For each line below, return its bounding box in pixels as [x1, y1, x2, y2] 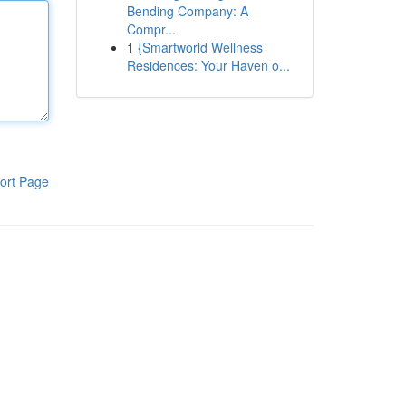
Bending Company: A [126, 2, 248, 20]
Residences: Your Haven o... [126, 56, 290, 74]
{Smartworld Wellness [137, 38, 263, 56]
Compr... [126, 20, 176, 38]
